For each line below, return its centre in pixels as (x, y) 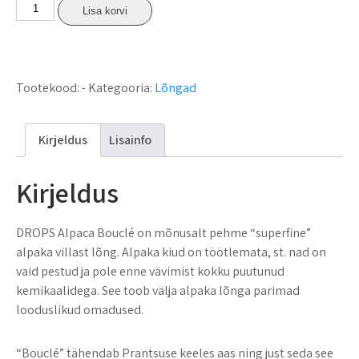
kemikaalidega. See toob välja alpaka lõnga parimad (158, 290)
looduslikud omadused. (80, 309)
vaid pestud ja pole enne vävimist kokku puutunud (150, 271)
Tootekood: (49, 87)
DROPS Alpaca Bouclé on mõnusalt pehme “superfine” (163, 232)
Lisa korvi (105, 10)
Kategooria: (121, 87)
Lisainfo (130, 139)
